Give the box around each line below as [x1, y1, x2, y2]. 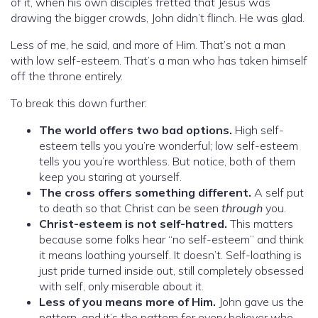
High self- [235, 122, 284, 137]
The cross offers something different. [39, 185, 254, 199]
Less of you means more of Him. [39, 294, 219, 309]
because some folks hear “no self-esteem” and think [39, 231, 304, 246]
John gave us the [219, 294, 304, 309]
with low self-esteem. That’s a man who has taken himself [11, 53, 307, 67]
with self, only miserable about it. [39, 278, 204, 293]
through [221, 200, 263, 215]
